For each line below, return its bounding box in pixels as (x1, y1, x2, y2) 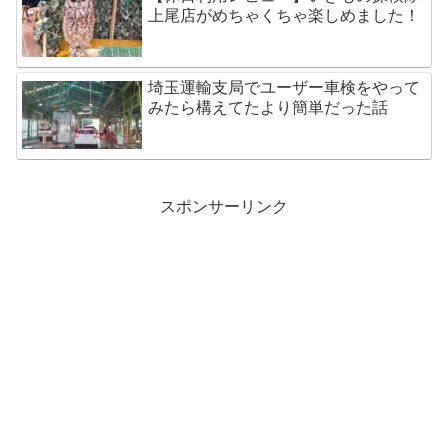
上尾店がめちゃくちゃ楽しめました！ (148, 7, 421, 25)
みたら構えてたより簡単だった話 (148, 99, 389, 117)
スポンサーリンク (160, 198, 288, 216)
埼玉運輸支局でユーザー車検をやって (148, 79, 421, 97)
